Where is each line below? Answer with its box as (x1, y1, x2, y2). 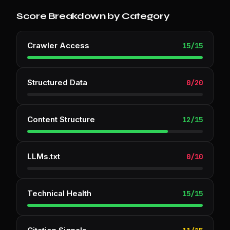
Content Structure (27, 114, 95, 124)
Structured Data (27, 77, 87, 87)
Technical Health (27, 188, 91, 198)
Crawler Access (27, 40, 89, 50)
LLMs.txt (27, 151, 60, 161)
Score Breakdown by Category (16, 10, 170, 22)
